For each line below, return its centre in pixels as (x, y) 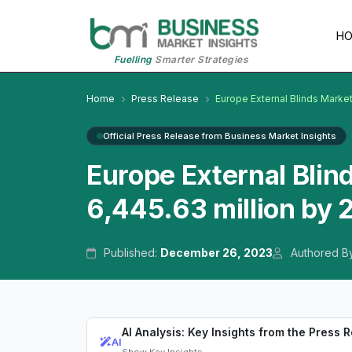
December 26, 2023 (217, 253)
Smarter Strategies (200, 60)
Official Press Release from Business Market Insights (220, 136)
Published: (131, 253)
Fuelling (133, 60)
